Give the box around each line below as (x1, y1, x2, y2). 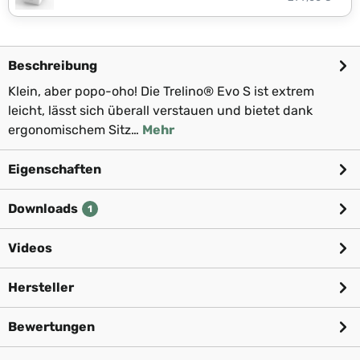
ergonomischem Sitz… (8, 122, 142, 137)
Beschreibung (8, 58, 97, 73)
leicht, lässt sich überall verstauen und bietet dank (8, 103, 313, 118)
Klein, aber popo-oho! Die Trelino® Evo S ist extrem (8, 84, 314, 99)
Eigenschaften (8, 162, 101, 177)
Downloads (8, 201, 78, 216)
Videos (8, 240, 52, 256)
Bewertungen (8, 319, 95, 334)
